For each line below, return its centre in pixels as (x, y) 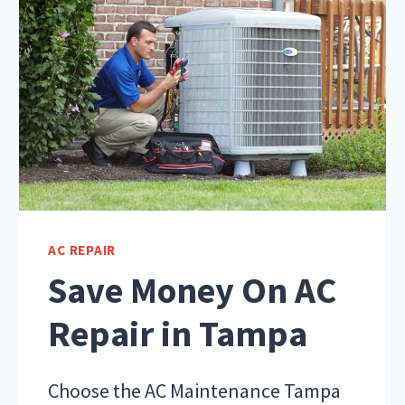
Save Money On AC (193, 290)
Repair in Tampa (178, 333)
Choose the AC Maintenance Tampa (195, 390)
